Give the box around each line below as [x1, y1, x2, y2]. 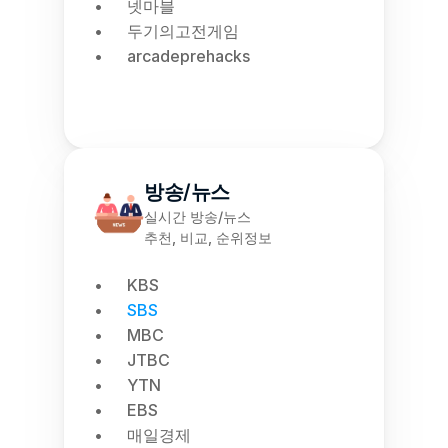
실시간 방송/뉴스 [144, 208, 251, 225]
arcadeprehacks [127, 46, 250, 66]
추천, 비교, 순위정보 [144, 229, 272, 246]
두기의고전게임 [127, 21, 239, 41]
